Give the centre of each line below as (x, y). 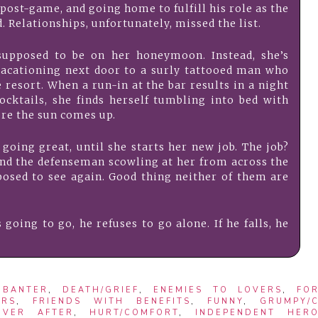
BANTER (26, 290)
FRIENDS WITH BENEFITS (112, 301)
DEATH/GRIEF (100, 290)
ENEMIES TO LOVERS (218, 290)
